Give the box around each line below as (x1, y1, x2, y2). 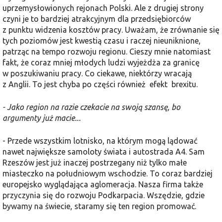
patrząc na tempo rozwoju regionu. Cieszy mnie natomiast (2, 47, 211, 56)
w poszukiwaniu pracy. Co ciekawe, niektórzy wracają (2, 68, 192, 78)
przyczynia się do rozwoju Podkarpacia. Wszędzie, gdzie (2, 190, 205, 200)
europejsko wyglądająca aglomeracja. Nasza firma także (2, 179, 203, 189)
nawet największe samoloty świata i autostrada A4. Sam (2, 147, 205, 156)
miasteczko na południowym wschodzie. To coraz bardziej (2, 168, 213, 178)
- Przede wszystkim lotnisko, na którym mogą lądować (2, 136, 197, 145)
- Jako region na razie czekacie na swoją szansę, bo (2, 102, 180, 111)
